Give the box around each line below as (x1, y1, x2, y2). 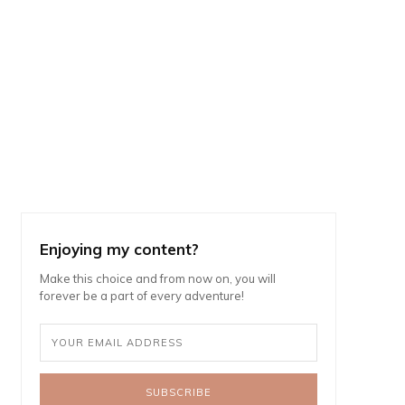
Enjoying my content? (40, 240, 200, 259)
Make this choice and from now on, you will (40, 271, 277, 286)
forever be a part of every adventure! (40, 288, 245, 303)
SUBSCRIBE (146, 385, 212, 399)
